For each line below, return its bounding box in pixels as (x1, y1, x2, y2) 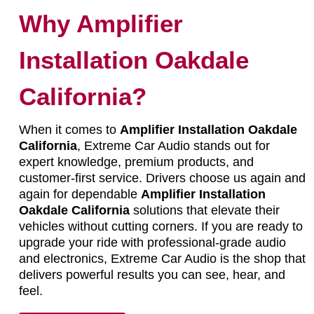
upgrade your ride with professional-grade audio (18, 235, 286, 250)
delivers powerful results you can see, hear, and (18, 267, 285, 282)
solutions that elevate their (129, 203, 280, 217)
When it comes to (18, 122, 120, 137)
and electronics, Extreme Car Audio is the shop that (18, 251, 306, 266)
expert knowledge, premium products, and (18, 154, 254, 169)
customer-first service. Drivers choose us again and (18, 170, 306, 185)
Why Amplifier (18, 9, 183, 37)
